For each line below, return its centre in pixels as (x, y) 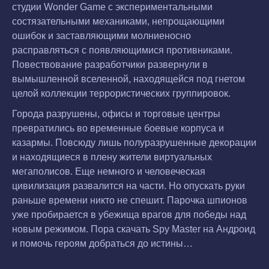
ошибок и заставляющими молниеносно (101, 36)
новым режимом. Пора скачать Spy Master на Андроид (134, 229)
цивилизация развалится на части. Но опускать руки (128, 186)
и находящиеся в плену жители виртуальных (112, 157)
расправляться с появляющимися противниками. (122, 50)
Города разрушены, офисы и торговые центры (116, 113)
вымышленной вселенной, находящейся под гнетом (128, 79)
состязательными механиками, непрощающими (118, 22)
